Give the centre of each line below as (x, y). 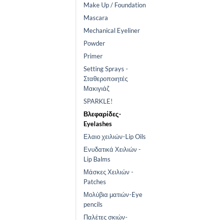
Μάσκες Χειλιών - (109, 172)
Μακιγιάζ (96, 89)
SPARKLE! (98, 101)
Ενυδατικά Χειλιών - (112, 150)
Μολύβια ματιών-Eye (113, 195)
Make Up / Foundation (115, 5)
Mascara (96, 18)
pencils (93, 205)
